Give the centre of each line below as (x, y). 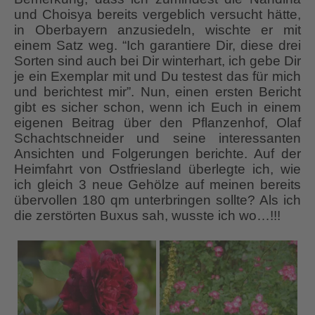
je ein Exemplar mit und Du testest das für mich (157, 76)
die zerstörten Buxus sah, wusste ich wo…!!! (147, 215)
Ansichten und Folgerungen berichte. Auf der (157, 153)
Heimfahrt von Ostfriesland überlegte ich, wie (157, 169)
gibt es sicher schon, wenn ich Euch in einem (157, 107)
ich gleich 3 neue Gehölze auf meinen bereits (157, 184)
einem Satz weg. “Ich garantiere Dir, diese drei (157, 45)
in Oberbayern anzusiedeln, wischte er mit (157, 30)
